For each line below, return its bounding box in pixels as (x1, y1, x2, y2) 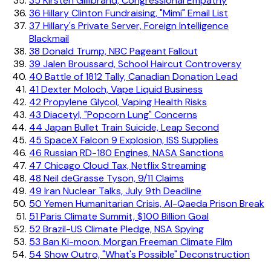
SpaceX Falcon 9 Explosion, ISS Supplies (42, 133, 218, 146)
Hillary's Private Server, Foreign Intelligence (41, 19, 229, 32)
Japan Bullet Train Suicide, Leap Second (42, 120, 219, 134)
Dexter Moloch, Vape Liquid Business (39, 82, 203, 96)
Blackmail (29, 31, 69, 45)
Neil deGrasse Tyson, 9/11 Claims (41, 171, 184, 184)
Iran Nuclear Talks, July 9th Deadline (42, 184, 201, 197)
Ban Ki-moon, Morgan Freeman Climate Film (41, 235, 232, 248)
